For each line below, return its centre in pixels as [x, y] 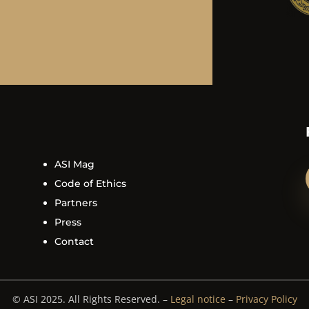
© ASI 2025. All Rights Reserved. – [91, 299]
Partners [76, 203]
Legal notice [198, 299]
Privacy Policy [266, 299]
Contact [74, 242]
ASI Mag [74, 165]
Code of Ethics [90, 184]
